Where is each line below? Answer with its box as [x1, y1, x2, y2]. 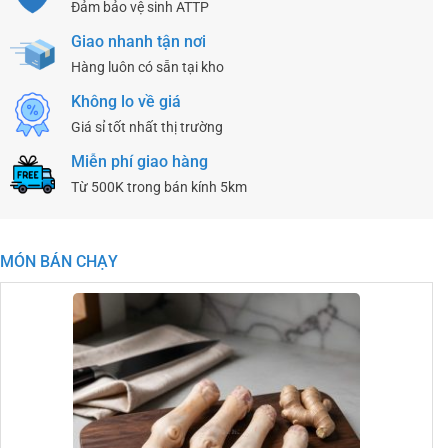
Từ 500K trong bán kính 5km [71, 178, 247, 196]
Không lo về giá [71, 91, 181, 111]
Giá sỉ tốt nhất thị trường [71, 118, 223, 136]
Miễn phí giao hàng [71, 151, 208, 171]
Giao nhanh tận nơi [71, 31, 206, 51]
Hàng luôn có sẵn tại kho [71, 58, 224, 76]
